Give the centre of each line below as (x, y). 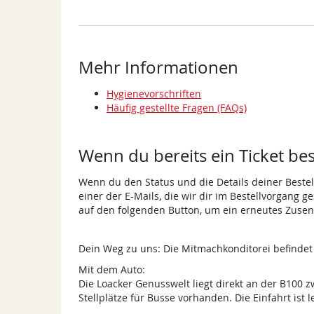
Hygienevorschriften (154, 94)
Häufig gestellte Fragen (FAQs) (177, 108)
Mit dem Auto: (112, 270)
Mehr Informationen (158, 68)
